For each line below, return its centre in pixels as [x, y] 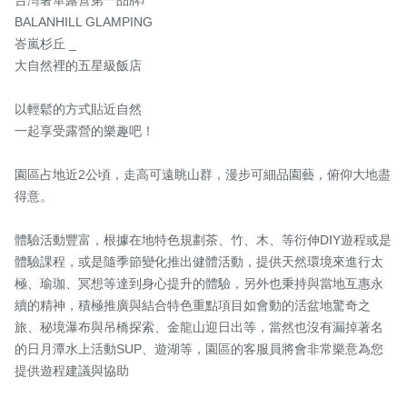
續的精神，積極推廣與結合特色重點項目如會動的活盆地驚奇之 [193, 306]
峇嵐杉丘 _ [45, 44]
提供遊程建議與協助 [72, 371]
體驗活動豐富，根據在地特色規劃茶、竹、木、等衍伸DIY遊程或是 [203, 240]
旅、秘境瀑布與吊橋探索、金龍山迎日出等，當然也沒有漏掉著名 [199, 328]
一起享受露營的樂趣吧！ [84, 131]
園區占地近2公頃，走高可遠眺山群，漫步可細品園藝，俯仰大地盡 [203, 175]
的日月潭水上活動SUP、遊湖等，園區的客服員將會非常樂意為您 [199, 349]
